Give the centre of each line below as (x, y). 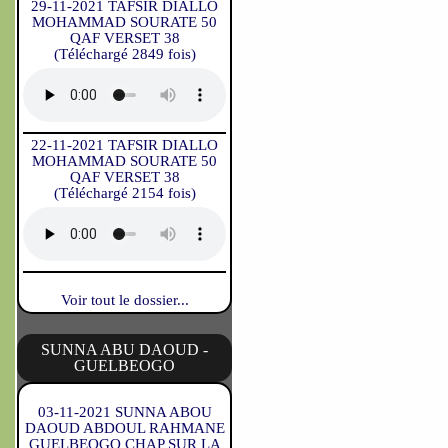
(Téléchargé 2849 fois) (124, 54)
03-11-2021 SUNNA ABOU (124, 412)
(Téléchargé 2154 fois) (124, 193)
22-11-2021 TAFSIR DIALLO (124, 145)
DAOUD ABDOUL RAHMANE (124, 428)
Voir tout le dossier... (124, 300)
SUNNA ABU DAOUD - (124, 349)
